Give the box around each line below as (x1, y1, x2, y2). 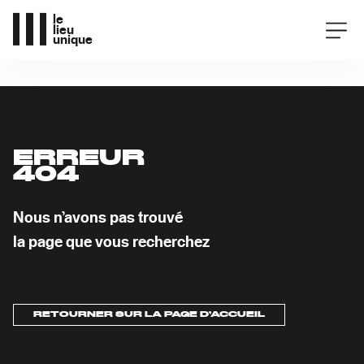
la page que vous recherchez (13, 235, 210, 251)
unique (53, 32, 93, 47)
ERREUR (13, 149, 145, 171)
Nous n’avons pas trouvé (13, 210, 183, 227)
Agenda (271, 44, 309, 55)
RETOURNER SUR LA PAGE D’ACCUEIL (33, 310, 265, 319)
